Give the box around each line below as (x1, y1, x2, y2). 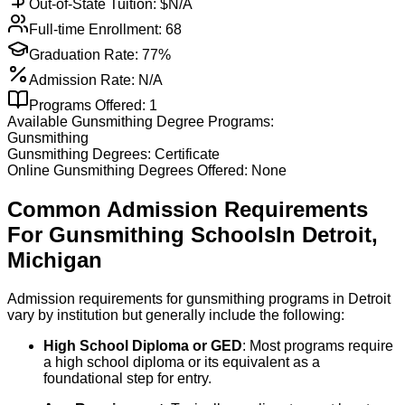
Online (7, 163, 53, 179)
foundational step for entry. (43, 371, 212, 387)
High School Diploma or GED (43, 338, 242, 354)
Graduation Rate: (29, 47, 138, 63)
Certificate (155, 146, 220, 163)
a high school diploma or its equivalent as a (43, 354, 320, 371)
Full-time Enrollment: (29, 22, 162, 38)
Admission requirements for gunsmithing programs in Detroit (7, 291, 391, 307)
